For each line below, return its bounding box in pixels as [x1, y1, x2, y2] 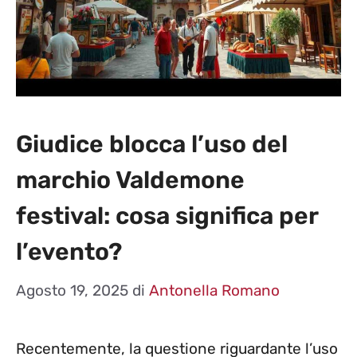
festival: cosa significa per [16, 201, 318, 230]
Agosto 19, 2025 [16, 281, 128, 300]
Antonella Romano [149, 281, 280, 300]
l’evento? [16, 237, 122, 266]
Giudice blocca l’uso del [16, 129, 288, 159]
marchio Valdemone [16, 165, 245, 194]
